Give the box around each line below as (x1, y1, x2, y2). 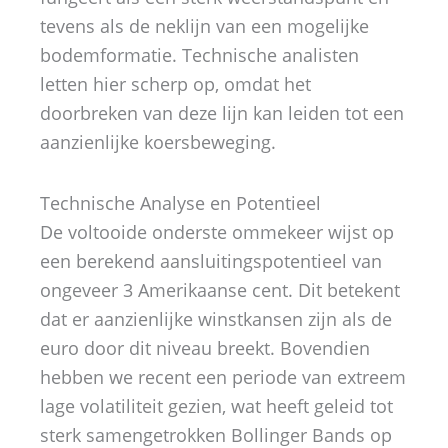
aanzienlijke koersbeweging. (40, 130, 276, 155)
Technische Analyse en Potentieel (40, 190, 321, 215)
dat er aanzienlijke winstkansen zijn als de (40, 306, 392, 331)
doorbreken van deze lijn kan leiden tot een (40, 101, 404, 126)
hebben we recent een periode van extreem (40, 364, 406, 389)
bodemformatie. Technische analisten (40, 43, 359, 68)
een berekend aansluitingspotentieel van (40, 248, 382, 273)
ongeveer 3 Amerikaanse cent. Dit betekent (40, 277, 400, 302)
